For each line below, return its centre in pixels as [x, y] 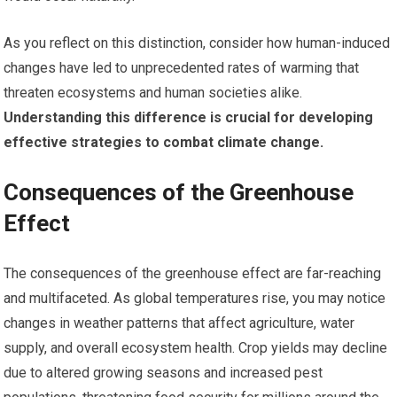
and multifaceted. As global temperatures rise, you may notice [195, 298]
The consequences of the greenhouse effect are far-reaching [193, 273]
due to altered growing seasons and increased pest [163, 372]
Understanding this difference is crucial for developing [189, 117]
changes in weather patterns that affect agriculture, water [179, 323]
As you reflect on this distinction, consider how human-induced [197, 43]
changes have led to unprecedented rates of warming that [182, 67]
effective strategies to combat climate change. [164, 142]
